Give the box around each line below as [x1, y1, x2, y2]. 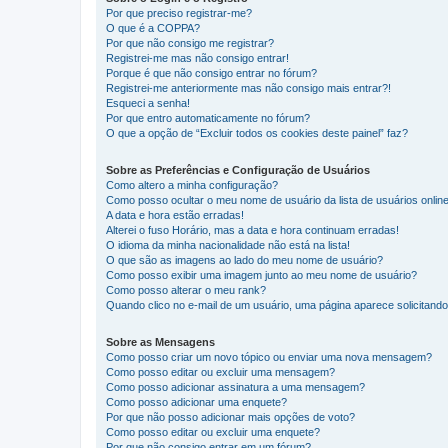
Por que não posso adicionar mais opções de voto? [106, 411, 355, 424]
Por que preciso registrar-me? [106, 7, 252, 20]
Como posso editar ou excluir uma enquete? [106, 426, 320, 439]
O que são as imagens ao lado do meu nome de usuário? [106, 254, 383, 267]
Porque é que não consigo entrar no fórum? [106, 67, 317, 80]
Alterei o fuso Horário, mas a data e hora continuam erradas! [106, 224, 399, 237]
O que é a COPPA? [106, 22, 200, 35]
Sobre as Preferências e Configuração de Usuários [106, 164, 370, 177]
